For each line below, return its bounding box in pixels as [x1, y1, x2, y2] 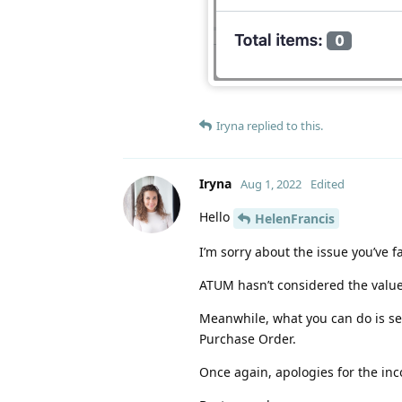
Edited [310, 175, 345, 192]
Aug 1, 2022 [240, 175, 301, 192]
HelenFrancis [255, 209, 335, 227]
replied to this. [244, 117, 323, 134]
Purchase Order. [199, 329, 296, 347]
